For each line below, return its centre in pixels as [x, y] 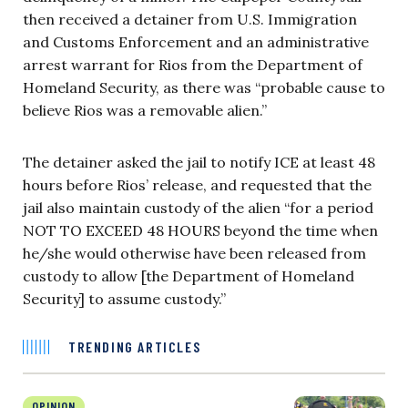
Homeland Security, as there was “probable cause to [204, 87]
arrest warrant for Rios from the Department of [193, 64]
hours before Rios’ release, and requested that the [197, 184]
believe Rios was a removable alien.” [145, 110]
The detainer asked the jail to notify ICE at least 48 [199, 162]
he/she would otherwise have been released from [194, 253]
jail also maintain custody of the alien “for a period [198, 207]
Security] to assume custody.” [124, 298]
